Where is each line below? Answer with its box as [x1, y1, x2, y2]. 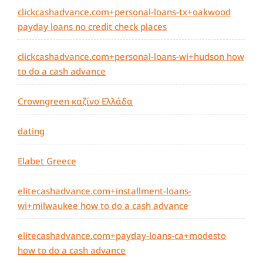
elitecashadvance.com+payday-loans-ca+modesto [18, 230, 226, 242]
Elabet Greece [18, 155, 76, 167]
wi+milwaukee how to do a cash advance [18, 200, 188, 212]
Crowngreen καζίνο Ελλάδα [18, 95, 133, 107]
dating [18, 125, 45, 137]
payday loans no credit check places [18, 21, 167, 33]
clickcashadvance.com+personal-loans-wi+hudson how [18, 50, 244, 63]
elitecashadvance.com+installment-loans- [18, 185, 191, 197]
